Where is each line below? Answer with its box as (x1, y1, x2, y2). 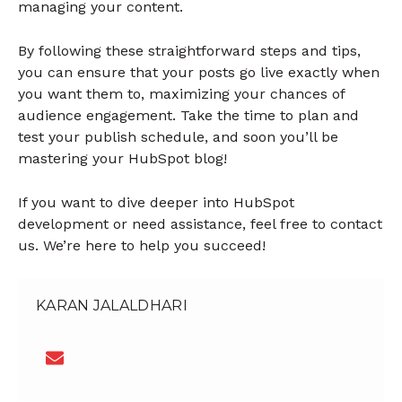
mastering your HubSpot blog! (18, 150, 227, 168)
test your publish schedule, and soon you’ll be (18, 128, 338, 146)
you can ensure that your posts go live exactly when (18, 64, 380, 82)
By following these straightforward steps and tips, (18, 42, 361, 60)
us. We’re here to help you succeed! (18, 236, 266, 254)
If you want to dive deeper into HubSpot (18, 193, 294, 211)
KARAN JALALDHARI (36, 296, 188, 314)
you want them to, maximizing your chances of (18, 85, 345, 103)
